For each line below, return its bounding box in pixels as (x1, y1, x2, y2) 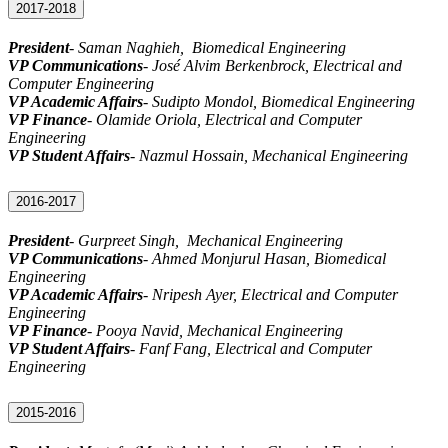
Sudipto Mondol (152, 93, 253, 111)
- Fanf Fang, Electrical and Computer (130, 339, 372, 357)
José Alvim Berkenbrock (152, 57, 305, 75)
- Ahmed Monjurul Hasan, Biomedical (143, 249, 386, 267)
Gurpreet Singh (78, 231, 175, 249)
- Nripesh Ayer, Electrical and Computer (143, 285, 398, 303)
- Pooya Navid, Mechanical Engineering (87, 321, 343, 339)
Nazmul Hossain (139, 147, 244, 165)
